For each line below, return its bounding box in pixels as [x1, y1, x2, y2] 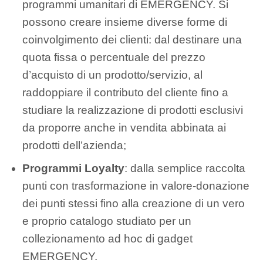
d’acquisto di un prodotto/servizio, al [22, 68, 203, 81]
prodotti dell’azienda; [22, 139, 127, 151]
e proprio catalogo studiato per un [22, 215, 192, 228]
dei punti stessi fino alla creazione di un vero [22, 197, 245, 210]
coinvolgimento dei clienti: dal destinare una [22, 33, 242, 46]
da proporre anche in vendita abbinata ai [22, 121, 227, 134]
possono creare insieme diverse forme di [22, 15, 228, 28]
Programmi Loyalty [22, 162, 125, 175]
